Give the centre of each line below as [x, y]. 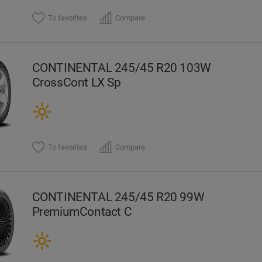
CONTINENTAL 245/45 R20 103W [121, 67]
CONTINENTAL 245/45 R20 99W [118, 196]
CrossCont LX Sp [76, 82]
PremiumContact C [82, 211]
